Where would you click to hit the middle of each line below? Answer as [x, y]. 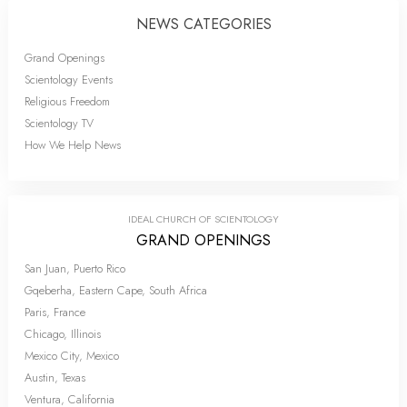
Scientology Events [69, 79]
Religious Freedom [67, 101]
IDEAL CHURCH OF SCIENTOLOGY [203, 218]
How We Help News [73, 144]
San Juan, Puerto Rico [75, 268]
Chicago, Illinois [63, 333]
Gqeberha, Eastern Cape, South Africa [116, 290]
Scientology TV [59, 123]
